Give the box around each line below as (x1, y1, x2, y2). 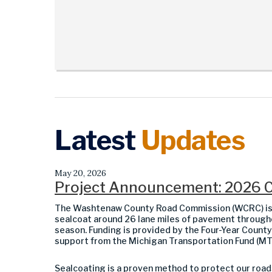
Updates (140, 124, 245, 157)
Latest (55, 124, 141, 157)
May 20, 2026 (55, 168, 106, 178)
